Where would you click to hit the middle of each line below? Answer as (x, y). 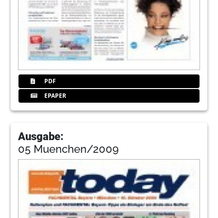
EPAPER (55, 96)
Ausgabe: (41, 136)
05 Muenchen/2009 (69, 149)
